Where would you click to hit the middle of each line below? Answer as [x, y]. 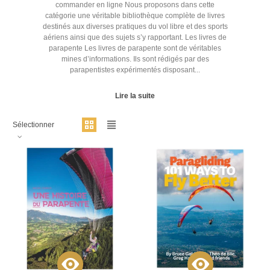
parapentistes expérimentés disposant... [135, 70]
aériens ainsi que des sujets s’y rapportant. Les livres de [135, 38]
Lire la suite [135, 96]
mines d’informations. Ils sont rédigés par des [135, 59]
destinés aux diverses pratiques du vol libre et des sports [135, 27]
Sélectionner [33, 124]
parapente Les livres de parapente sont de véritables [135, 49]
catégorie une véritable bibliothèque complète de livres [135, 16]
